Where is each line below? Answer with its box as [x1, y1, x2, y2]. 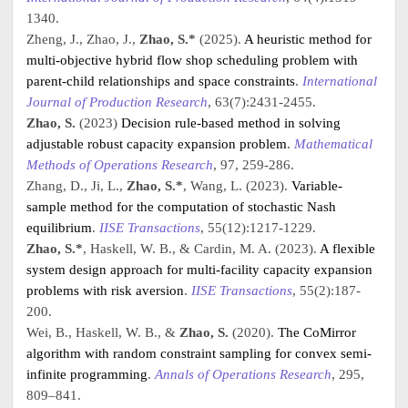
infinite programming [26, 365, 148, 382]
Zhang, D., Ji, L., [26, 177, 127, 193]
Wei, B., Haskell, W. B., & [26, 323, 180, 340]
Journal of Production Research [26, 93, 209, 109]
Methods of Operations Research [26, 156, 214, 172]
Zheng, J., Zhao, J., [26, 30, 140, 46]
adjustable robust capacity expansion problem [26, 135, 288, 151]
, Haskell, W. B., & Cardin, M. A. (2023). [83, 240, 321, 256]
